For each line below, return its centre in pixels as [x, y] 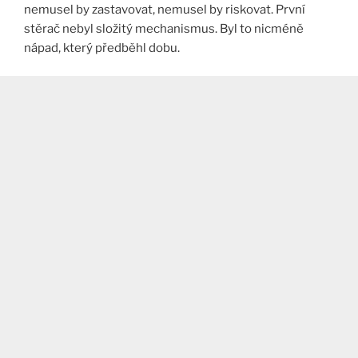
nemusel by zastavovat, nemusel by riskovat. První [165, 10]
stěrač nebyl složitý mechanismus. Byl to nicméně [164, 29]
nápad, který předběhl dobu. [102, 48]
